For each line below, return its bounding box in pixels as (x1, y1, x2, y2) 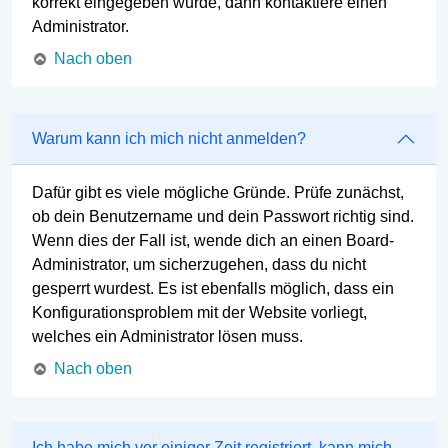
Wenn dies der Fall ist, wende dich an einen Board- (32, 231, 394, 249)
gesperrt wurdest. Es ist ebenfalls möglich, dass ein (32, 279, 394, 297)
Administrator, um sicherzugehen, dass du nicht (32, 255, 366, 273)
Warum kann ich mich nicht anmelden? (32, 130, 306, 148)
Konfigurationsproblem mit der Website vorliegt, (32, 303, 367, 321)
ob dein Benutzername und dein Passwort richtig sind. (32, 207, 414, 225)
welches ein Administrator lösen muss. (32, 327, 303, 345)
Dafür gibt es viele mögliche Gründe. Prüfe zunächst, (32, 183, 404, 201)
